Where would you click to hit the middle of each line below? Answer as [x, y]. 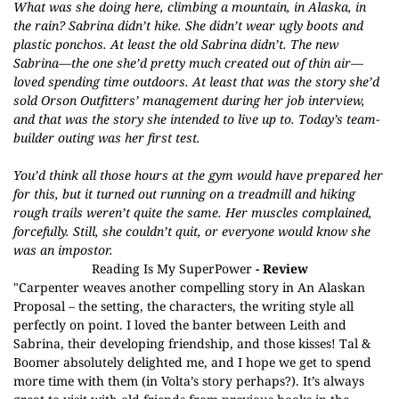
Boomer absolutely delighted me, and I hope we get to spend [192, 362]
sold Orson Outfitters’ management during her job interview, [189, 100]
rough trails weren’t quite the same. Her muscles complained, [193, 212]
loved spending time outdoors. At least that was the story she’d [196, 81]
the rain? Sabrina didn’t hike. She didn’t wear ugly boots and [188, 25]
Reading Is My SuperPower [171, 269]
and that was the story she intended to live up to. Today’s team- [196, 119]
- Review [280, 269]
